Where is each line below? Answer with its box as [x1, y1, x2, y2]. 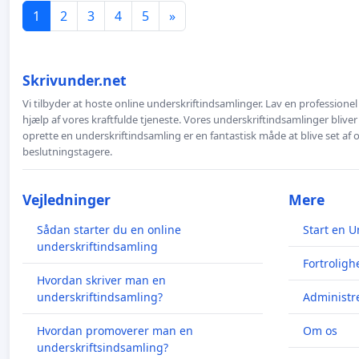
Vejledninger [22, 189, 111, 209]
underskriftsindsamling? [37, 339, 168, 355]
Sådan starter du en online [37, 221, 181, 237]
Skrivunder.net [22, 70, 127, 90]
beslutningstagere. [22, 143, 112, 159]
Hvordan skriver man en [37, 272, 166, 288]
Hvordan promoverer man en [37, 322, 193, 338]
